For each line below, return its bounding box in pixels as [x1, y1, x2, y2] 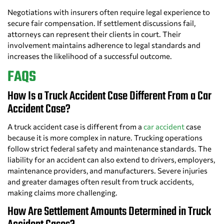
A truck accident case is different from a [7, 122, 143, 131]
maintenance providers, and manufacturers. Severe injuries [7, 166, 207, 175]
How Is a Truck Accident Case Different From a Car [7, 87, 211, 106]
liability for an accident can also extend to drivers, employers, [7, 155, 215, 164]
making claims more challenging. [7, 188, 117, 197]
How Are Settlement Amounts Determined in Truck [7, 202, 211, 221]
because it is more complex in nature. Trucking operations [7, 133, 202, 142]
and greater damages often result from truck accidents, [7, 177, 193, 186]
